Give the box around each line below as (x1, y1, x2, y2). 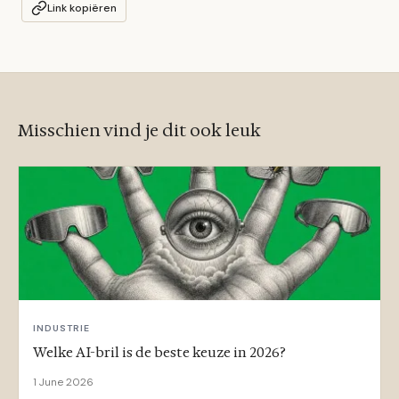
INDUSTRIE (33, 322, 91, 335)
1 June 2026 (33, 375, 94, 390)
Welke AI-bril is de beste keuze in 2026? (33, 343, 286, 362)
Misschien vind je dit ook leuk (18, 118, 261, 142)
